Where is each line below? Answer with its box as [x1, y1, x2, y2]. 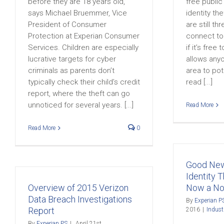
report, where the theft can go [28, 89, 130, 98]
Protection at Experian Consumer [28, 31, 139, 40]
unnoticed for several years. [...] [28, 100, 133, 109]
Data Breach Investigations [28, 194, 132, 204]
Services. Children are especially [28, 43, 138, 52]
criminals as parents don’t [28, 66, 114, 75]
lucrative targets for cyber [28, 54, 116, 63]
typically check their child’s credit [28, 77, 140, 86]
